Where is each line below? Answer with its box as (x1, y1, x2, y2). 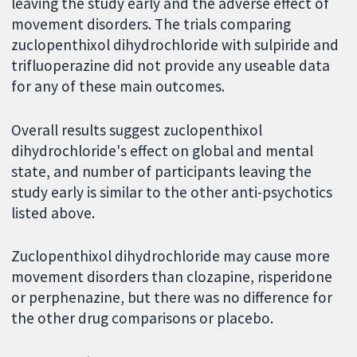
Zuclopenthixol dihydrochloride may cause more (11, 246, 331, 266)
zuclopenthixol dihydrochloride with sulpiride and (11, 34, 339, 54)
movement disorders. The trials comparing (11, 14, 292, 33)
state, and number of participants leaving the (11, 161, 312, 181)
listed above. (11, 202, 96, 222)
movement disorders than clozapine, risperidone (11, 267, 333, 287)
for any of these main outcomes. (11, 76, 226, 96)
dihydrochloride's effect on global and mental (11, 140, 314, 160)
